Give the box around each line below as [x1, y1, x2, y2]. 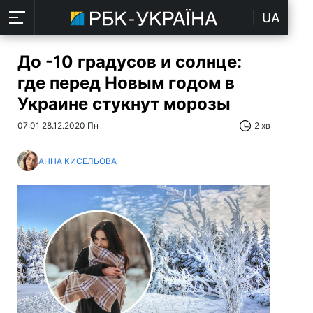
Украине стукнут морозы [17, 94, 231, 114]
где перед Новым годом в [17, 73, 235, 93]
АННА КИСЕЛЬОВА [38, 155, 117, 166]
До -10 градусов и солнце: [17, 52, 242, 72]
